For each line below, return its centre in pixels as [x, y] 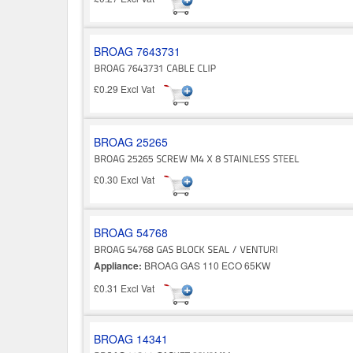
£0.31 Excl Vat [129, 288]
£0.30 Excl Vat [129, 180]
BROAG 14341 [131, 338]
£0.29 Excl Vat [129, 89]
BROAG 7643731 [137, 51]
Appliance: [118, 265]
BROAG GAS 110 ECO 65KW [206, 265]
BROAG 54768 [131, 232]
